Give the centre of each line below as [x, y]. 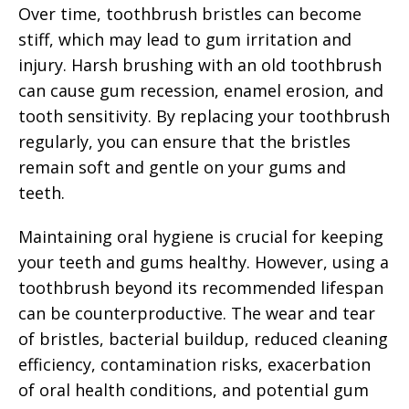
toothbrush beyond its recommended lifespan [201, 287]
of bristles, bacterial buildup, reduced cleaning [203, 338]
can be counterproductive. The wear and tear [197, 313]
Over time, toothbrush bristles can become [190, 13]
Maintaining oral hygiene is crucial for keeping [201, 236]
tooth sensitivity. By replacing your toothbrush [204, 115]
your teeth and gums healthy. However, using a [204, 262]
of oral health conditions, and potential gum [194, 389]
